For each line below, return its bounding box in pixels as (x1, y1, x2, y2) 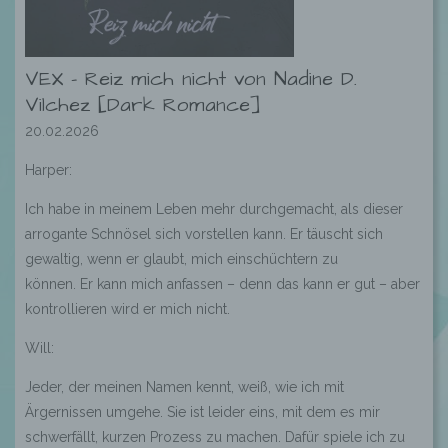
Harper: (25, 162, 72, 178)
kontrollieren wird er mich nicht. (25, 301, 230, 317)
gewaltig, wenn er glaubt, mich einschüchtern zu (25, 251, 338, 267)
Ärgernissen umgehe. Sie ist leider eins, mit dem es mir (25, 404, 380, 420)
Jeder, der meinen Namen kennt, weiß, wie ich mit (25, 379, 344, 395)
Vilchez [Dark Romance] (25, 91, 261, 119)
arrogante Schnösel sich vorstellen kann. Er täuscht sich (25, 226, 383, 242)
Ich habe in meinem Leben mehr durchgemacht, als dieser (25, 201, 403, 217)
